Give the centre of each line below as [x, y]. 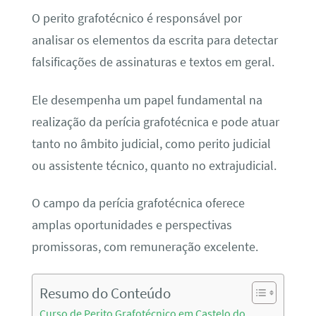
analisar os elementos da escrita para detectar [154, 41]
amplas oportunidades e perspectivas [132, 225]
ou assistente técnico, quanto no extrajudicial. [154, 165]
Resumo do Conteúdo [105, 293]
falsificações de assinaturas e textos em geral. [153, 62]
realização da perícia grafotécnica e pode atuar [155, 122]
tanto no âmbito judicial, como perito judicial [151, 144]
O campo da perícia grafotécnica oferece [138, 203]
